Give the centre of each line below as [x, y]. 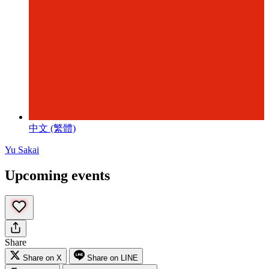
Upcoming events [57, 175]
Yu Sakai [22, 150]
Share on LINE [113, 258]
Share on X [42, 258]
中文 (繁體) [52, 128]
